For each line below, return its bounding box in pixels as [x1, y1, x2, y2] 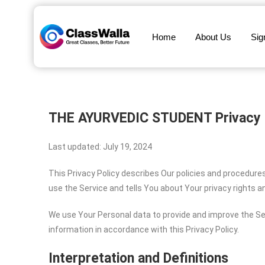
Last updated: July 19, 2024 [49, 142, 152, 151]
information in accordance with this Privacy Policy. [49, 225, 241, 234]
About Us [195, 31, 232, 42]
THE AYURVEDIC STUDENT [49, 110, 212, 126]
